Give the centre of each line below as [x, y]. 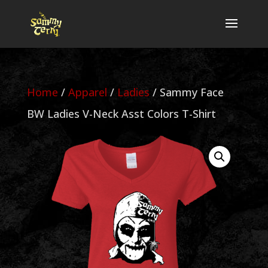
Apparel [87, 92]
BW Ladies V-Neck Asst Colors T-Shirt [121, 114]
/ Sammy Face [186, 92]
